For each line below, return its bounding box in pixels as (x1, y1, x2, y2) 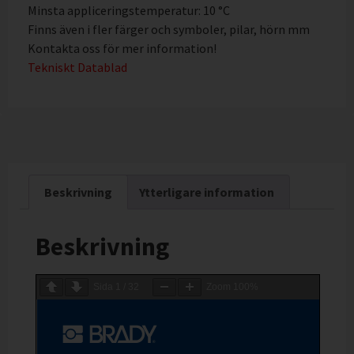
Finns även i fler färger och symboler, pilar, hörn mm (28, 21, 310, 37)
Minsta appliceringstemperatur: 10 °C (28, 2, 230, 18)
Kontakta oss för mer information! (28, 40, 217, 56)
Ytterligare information (138, 183, 274, 200)
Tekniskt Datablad (28, 58, 127, 75)
